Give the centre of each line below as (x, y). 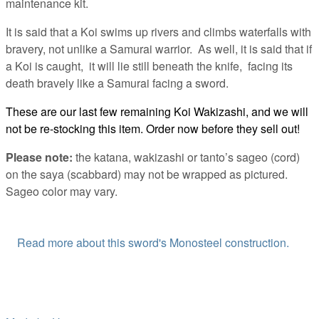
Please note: (39, 157)
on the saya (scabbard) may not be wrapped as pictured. (147, 174)
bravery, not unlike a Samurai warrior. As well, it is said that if (159, 49)
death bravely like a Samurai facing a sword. (117, 83)
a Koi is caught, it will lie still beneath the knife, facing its (149, 66)
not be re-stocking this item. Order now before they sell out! (153, 129)
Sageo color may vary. (62, 192)
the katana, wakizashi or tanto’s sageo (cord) (186, 157)
